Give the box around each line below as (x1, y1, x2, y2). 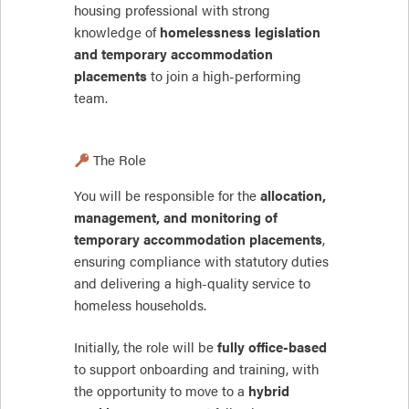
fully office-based (217, 337, 327, 356)
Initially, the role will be (74, 337, 217, 356)
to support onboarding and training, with (74, 359, 319, 378)
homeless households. (74, 295, 206, 314)
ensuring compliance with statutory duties (74, 251, 329, 270)
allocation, (260, 185, 326, 204)
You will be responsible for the (74, 185, 260, 204)
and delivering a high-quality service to (74, 273, 310, 292)
